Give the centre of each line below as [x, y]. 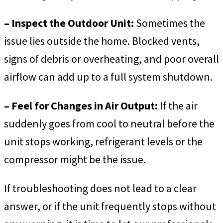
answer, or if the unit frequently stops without [110, 206]
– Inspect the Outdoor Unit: [69, 23]
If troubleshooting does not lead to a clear [100, 188]
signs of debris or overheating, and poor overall [111, 59]
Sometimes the [169, 23]
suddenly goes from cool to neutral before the [109, 123]
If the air [178, 105]
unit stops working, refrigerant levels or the [103, 141]
